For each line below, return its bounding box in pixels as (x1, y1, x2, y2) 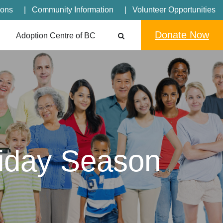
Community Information (32, 5, 113, 14)
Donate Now (155, 29, 209, 40)
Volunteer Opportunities (132, 5, 216, 14)
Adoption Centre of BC (16, 31, 96, 40)
